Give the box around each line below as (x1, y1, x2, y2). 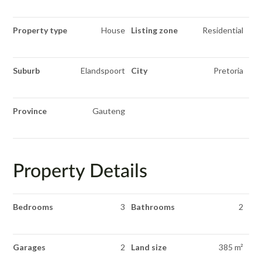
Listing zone (131, 25, 178, 35)
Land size (131, 242, 167, 252)
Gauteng (92, 106, 125, 116)
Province (13, 106, 47, 116)
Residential (202, 25, 243, 35)
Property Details (13, 158, 148, 181)
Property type (13, 25, 68, 35)
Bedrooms (13, 202, 54, 212)
